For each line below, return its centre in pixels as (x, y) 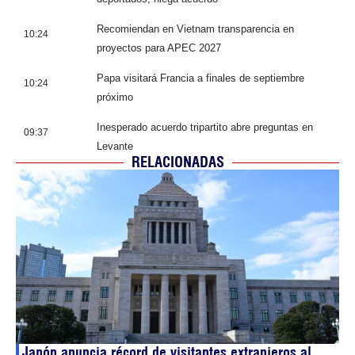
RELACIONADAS (177, 162)
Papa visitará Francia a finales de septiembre (200, 78)
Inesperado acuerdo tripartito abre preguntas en (205, 128)
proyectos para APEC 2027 (159, 48)
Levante (115, 147)
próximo (115, 97)
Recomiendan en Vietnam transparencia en (195, 29)
